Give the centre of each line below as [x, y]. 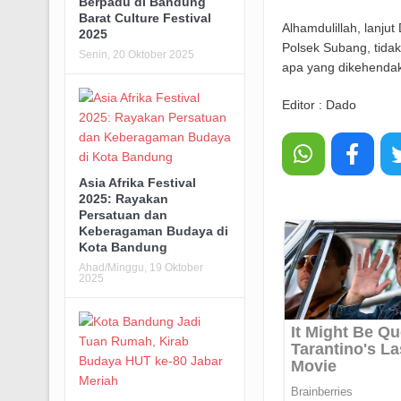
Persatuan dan [123, 214]
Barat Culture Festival [145, 17]
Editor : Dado [319, 105]
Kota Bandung [123, 247]
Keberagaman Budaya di [153, 230]
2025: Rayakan [123, 198]
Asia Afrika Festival [137, 182]
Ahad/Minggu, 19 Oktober [141, 267]
